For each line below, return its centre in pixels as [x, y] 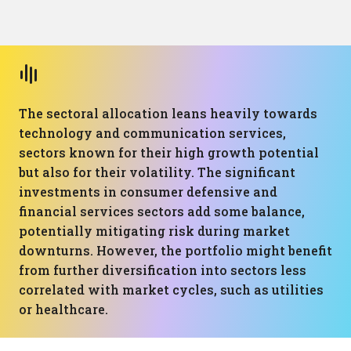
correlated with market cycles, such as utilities [171, 289]
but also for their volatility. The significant [157, 172]
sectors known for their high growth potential [169, 152]
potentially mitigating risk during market [154, 231]
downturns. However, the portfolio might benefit [175, 250]
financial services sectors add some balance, [162, 211]
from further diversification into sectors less [163, 270]
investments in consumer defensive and [148, 192]
